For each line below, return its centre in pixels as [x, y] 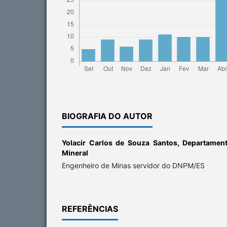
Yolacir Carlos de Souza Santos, [122, 142]
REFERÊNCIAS [90, 209]
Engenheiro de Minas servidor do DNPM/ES [133, 165]
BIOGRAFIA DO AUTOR [107, 116]
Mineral [75, 153]
